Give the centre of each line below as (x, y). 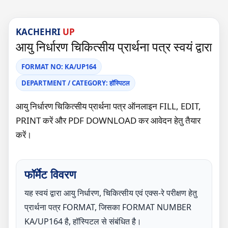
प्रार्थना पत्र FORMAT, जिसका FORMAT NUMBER (108, 207)
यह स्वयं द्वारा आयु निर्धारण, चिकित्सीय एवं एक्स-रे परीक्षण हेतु (111, 193)
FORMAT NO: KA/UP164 (59, 67)
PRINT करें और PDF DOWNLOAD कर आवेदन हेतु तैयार (108, 120)
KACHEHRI (38, 32)
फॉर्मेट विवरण (50, 174)
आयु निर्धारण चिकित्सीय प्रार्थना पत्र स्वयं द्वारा (114, 47)
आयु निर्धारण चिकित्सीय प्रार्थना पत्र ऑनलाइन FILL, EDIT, (108, 106)
